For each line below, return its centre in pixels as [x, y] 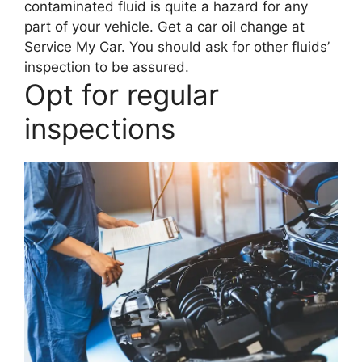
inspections [100, 129]
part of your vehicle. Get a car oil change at [164, 27]
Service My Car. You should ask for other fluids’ [177, 47]
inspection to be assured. [107, 67]
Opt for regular [122, 95]
